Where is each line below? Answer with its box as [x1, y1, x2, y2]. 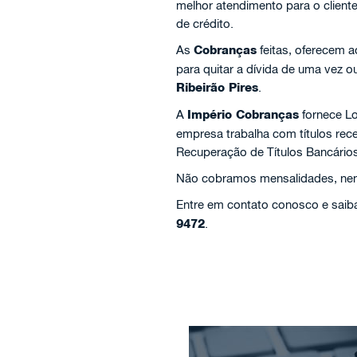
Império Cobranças [186, 108, 299, 122]
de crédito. [175, 17, 233, 30]
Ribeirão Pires [175, 80, 258, 95]
